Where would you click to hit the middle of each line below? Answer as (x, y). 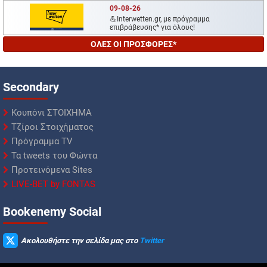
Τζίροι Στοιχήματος (52, 127)
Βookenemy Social (52, 212)
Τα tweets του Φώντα (54, 156)
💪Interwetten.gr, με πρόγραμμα (160, 19)
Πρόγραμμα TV (42, 142)
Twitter (152, 240)
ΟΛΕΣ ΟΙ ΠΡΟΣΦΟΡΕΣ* (133, 44)
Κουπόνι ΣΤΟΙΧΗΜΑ (52, 113)
